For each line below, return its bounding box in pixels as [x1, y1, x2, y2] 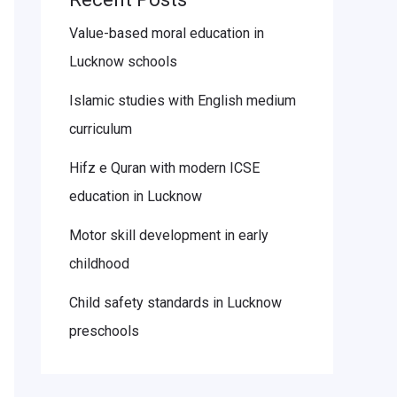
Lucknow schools [69, 53, 177, 71]
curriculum [69, 121, 132, 138]
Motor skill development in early [69, 227, 269, 245]
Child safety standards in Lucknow [69, 294, 282, 312]
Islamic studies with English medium [69, 92, 296, 110]
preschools [69, 323, 139, 340]
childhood [69, 255, 129, 273]
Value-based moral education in [69, 25, 264, 43]
